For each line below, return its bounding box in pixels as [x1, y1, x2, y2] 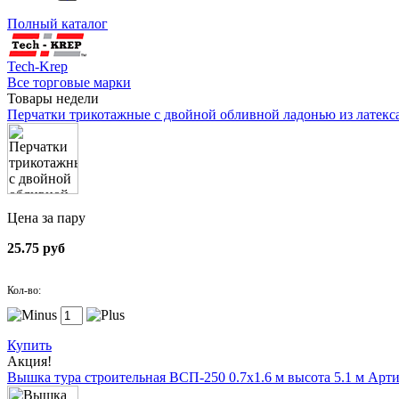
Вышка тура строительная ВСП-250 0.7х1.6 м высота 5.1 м [7, 370, 368, 385]
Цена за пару [7, 210, 85, 225]
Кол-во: [7, 284, 41, 297]
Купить [7, 338, 52, 353]
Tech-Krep [7, 59, 68, 74]
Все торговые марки [7, 75, 131, 90]
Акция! [7, 354, 52, 369]
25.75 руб [7, 240, 65, 256]
